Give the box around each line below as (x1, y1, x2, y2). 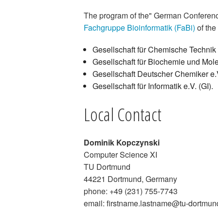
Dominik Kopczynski (84, 137, 160, 148)
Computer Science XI (84, 149, 157, 160)
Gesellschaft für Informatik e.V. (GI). (92, 80, 213, 91)
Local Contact (84, 102, 162, 127)
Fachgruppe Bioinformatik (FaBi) (84, 22, 195, 33)
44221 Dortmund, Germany (84, 173, 177, 184)
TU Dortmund (84, 161, 130, 172)
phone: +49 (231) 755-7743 (84, 185, 178, 197)
